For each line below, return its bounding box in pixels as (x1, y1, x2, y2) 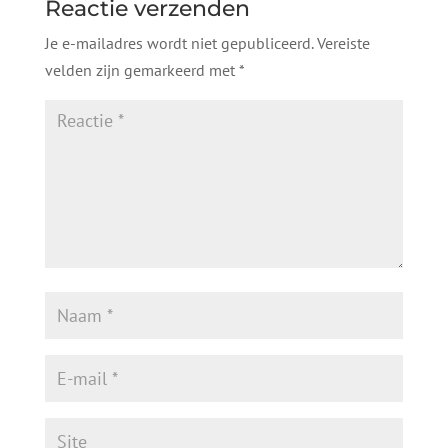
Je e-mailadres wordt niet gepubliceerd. (44, 32, 313, 53)
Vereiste (316, 32, 370, 53)
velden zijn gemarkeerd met (44, 59, 239, 80)
